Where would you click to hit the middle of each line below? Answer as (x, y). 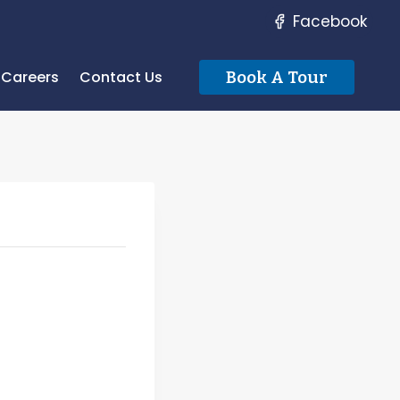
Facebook (329, 21)
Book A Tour (277, 77)
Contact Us (121, 77)
